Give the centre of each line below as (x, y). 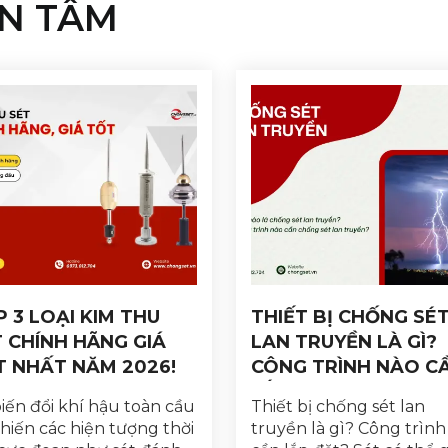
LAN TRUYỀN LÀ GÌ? (344, 342)
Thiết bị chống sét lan (338, 406)
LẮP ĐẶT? (299, 392)
